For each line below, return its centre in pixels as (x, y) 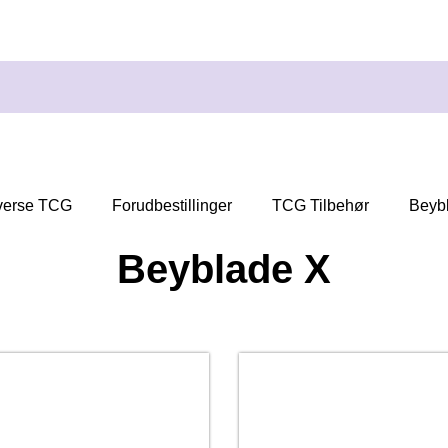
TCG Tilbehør (320, 206)
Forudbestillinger (171, 206)
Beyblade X (224, 269)
